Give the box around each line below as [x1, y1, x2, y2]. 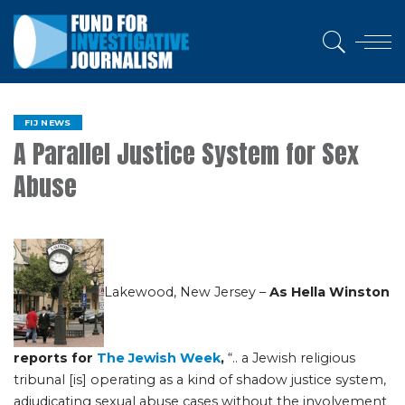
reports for [14, 350, 97, 366]
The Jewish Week [97, 350, 221, 366]
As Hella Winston [269, 283, 390, 300]
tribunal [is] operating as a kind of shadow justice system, [14, 372, 386, 388]
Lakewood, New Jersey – [104, 283, 269, 300]
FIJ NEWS [24, 118, 71, 127]
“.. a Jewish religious [224, 350, 355, 366]
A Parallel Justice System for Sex [14, 135, 359, 173]
